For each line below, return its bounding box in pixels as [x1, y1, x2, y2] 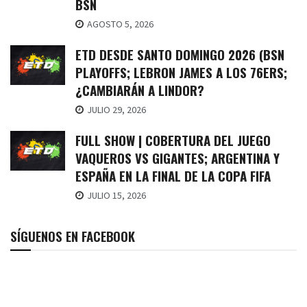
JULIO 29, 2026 [85, 103, 146, 116]
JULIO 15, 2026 [85, 189, 146, 202]
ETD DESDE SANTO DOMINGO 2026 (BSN [75, 45, 284, 64]
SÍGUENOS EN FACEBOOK [10, 226, 135, 246]
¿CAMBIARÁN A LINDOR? [75, 80, 204, 100]
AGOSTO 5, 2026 [85, 18, 153, 31]
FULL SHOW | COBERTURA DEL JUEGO [75, 130, 271, 150]
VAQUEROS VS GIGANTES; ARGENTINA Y [75, 148, 280, 168]
